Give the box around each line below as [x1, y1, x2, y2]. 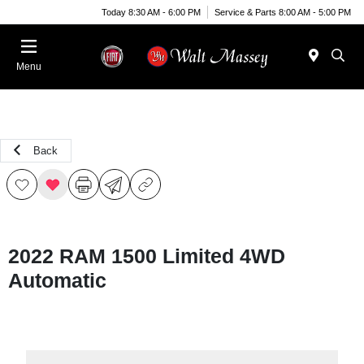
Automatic [8, 269, 106, 292]
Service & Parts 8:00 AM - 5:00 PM [214, 6, 351, 17]
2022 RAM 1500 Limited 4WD [8, 245, 285, 267]
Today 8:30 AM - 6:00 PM [102, 6, 201, 17]
